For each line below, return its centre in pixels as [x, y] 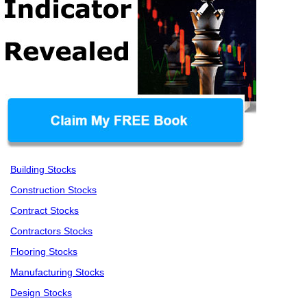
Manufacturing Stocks [57, 272]
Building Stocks [43, 170]
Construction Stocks [53, 190]
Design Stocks [41, 293]
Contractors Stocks [51, 231]
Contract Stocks [45, 211]
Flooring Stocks [44, 252]
